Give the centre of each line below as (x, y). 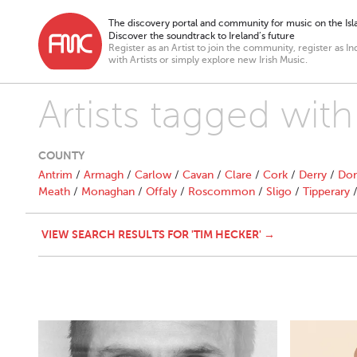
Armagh (104, 175)
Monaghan (108, 192)
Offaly (161, 192)
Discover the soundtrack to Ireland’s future (202, 36)
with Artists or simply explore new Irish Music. (208, 60)
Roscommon (222, 192)
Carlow (153, 175)
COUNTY (61, 155)
